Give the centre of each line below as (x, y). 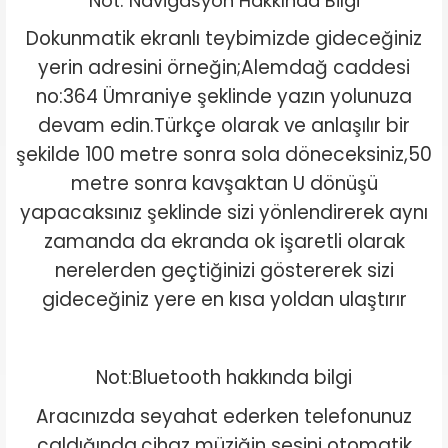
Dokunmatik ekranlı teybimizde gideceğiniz (224, 38)
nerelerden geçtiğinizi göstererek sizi (224, 270)
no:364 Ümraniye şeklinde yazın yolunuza (224, 96)
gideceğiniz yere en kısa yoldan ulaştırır (224, 299)
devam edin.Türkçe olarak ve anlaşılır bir (224, 125)
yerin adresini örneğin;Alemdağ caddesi (224, 67)
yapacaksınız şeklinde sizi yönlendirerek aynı (224, 212)
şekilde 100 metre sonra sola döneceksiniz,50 (224, 154)
